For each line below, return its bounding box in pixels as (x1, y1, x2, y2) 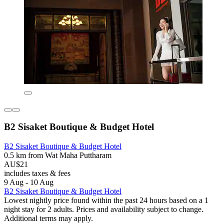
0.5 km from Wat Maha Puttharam (4, 150, 111, 159)
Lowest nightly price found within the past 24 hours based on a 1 (4, 195, 208, 204)
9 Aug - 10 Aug (4, 177, 53, 186)
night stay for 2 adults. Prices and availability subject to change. (4, 204, 203, 213)
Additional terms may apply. (4, 213, 93, 222)
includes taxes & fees (4, 168, 70, 177)
